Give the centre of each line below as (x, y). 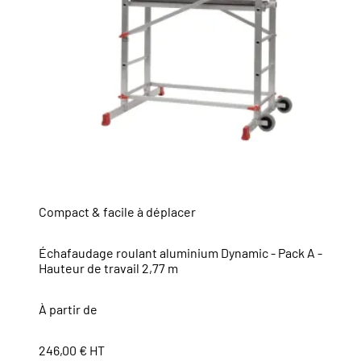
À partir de (68, 309)
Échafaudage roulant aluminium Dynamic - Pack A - (180, 253)
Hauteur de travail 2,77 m (108, 268)
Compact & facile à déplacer (117, 212)
